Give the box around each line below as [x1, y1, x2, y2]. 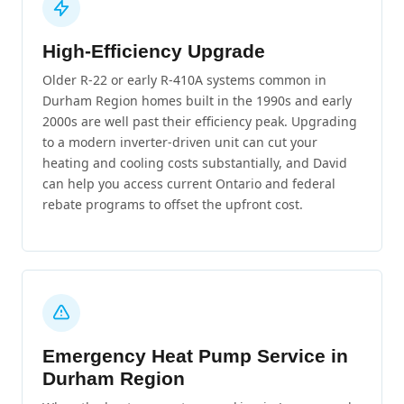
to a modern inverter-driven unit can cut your [42, 133, 317, 151]
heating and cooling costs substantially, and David [42, 153, 347, 171]
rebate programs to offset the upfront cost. [42, 195, 303, 213]
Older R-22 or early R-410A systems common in [42, 70, 326, 88]
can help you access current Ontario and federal [42, 174, 335, 192]
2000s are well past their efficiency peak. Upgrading [42, 112, 357, 130]
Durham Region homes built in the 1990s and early [42, 91, 352, 109]
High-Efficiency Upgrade [42, 40, 265, 61]
